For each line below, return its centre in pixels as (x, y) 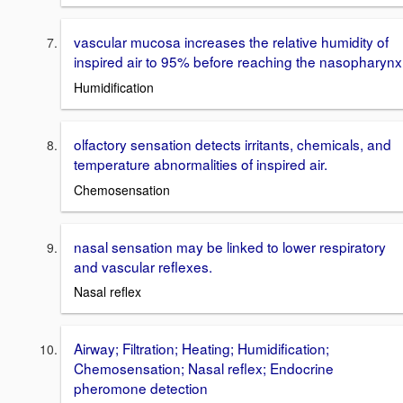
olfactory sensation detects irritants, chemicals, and (233, 143)
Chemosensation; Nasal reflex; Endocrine (204, 368)
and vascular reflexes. (143, 266)
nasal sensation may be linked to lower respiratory (230, 246)
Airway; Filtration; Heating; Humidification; (201, 349)
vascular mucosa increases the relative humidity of (231, 42)
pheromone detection (141, 388)
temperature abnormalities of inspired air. (201, 163)
